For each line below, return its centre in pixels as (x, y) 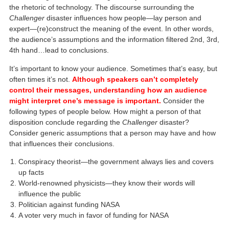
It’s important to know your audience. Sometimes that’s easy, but (113, 68)
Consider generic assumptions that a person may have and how (113, 133)
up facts (31, 173)
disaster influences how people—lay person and (123, 18)
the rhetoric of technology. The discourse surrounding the (102, 7)
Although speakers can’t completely (135, 79)
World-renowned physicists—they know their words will (107, 183)
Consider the (183, 100)
